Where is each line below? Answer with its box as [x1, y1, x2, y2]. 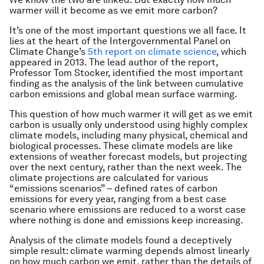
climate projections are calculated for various [9, 172, 208, 183]
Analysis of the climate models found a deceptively [9, 235, 232, 246]
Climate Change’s [9, 46, 88, 57]
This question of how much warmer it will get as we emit [9, 108, 253, 120]
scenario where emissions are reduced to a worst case [9, 204, 246, 215]
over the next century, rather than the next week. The [9, 161, 242, 173]
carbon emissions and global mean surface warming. [9, 88, 237, 100]
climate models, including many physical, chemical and [9, 130, 248, 141]
